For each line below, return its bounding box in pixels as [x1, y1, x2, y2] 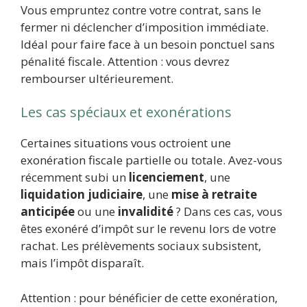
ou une [75, 204, 118, 220]
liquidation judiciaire [21, 186, 143, 203]
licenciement [129, 169, 204, 186]
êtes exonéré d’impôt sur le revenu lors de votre [21, 221, 276, 237]
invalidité [118, 204, 173, 220]
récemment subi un [21, 169, 129, 186]
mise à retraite [171, 186, 257, 203]
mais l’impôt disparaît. [21, 255, 144, 271]
